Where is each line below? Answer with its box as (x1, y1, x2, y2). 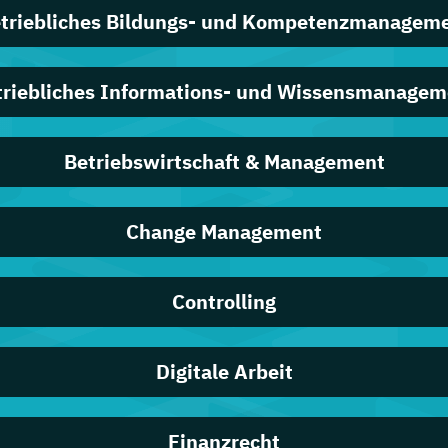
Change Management (126, 217, 322, 245)
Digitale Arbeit (155, 357, 293, 385)
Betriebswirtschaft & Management (63, 147, 385, 175)
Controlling (172, 287, 276, 315)
